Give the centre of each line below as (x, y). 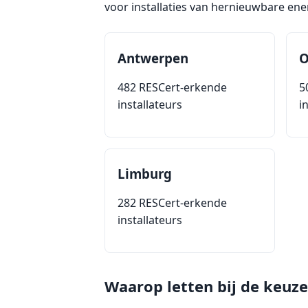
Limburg (145, 174)
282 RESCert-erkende (172, 203)
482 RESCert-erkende (172, 87)
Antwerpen (153, 58)
